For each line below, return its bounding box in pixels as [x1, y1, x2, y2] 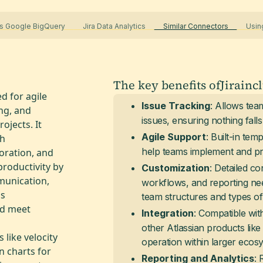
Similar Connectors [154, 21, 237, 31]
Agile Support [141, 131, 207, 143]
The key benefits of [113, 76, 221, 93]
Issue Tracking [141, 100, 211, 112]
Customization [141, 162, 210, 174]
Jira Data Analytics [73, 21, 154, 31]
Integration [141, 207, 194, 219]
